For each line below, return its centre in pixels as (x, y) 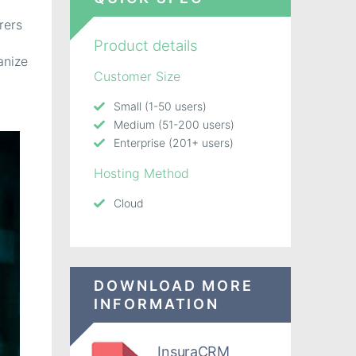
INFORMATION (157, 304)
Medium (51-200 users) (174, 124)
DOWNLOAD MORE (174, 285)
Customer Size (137, 76)
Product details (146, 45)
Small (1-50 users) (161, 106)
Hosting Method (142, 173)
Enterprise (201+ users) (174, 142)
